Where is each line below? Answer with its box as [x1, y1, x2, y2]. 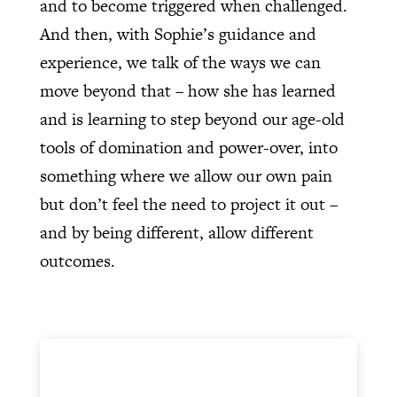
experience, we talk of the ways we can [39, 51, 321, 75]
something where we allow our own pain [39, 164, 332, 189]
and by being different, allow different [39, 221, 314, 245]
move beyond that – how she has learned [39, 79, 336, 104]
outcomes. [39, 249, 115, 274]
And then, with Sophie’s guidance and [39, 22, 316, 47]
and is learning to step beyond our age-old [39, 107, 345, 132]
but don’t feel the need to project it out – [39, 192, 338, 217]
